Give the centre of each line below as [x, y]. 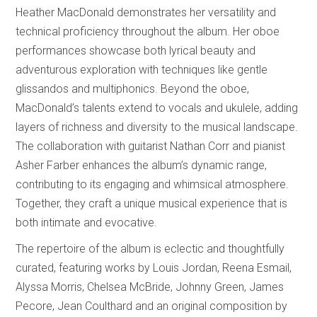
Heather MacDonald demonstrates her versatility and [146, 13]
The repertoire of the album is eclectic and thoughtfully [150, 249]
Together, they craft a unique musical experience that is [152, 204]
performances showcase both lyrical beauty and [136, 51]
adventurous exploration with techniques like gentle [142, 70]
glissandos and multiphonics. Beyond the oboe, [133, 89]
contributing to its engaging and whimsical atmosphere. [152, 185]
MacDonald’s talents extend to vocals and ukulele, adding [157, 108]
